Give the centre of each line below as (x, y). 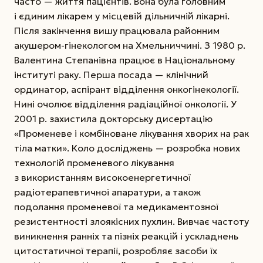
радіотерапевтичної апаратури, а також (107, 192)
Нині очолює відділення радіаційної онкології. (122, 104)
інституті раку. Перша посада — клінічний (111, 75)
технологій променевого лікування (94, 163)
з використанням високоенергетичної (102, 178)
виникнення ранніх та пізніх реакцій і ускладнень (126, 236)
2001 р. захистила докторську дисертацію (113, 119)
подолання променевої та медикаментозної (116, 207)
